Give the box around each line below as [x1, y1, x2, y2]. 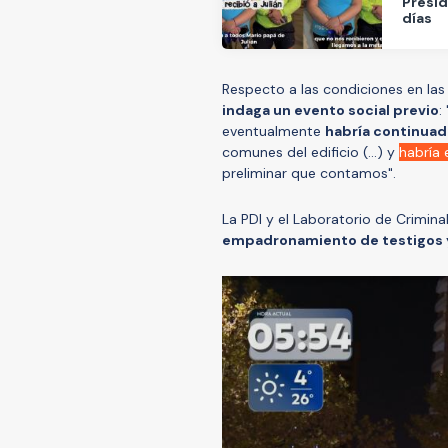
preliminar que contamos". [222, 164, 396, 183]
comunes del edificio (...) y [222, 143, 399, 162]
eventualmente [222, 122, 325, 141]
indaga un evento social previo [222, 101, 439, 120]
